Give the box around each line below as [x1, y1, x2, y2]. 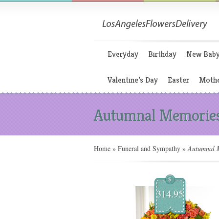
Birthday [148, 49, 176, 59]
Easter [168, 75, 189, 85]
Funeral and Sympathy [118, 144, 180, 153]
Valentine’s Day [108, 75, 158, 85]
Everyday [108, 49, 138, 59]
